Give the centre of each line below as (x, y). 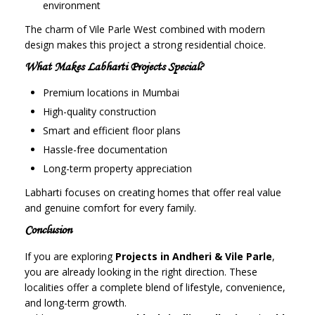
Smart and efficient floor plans (112, 131)
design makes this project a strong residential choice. (145, 45)
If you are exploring (70, 257)
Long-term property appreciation (117, 169)
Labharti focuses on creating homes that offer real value (153, 193)
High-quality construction (99, 112)
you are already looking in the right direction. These (141, 272)
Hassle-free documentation (105, 150)
